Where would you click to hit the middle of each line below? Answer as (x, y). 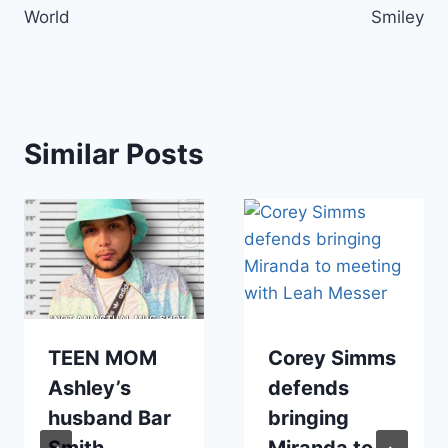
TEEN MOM (102, 357)
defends (308, 387)
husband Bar (109, 417)
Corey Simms (332, 357)
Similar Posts (114, 153)
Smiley (397, 16)
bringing (308, 417)
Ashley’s (89, 387)
